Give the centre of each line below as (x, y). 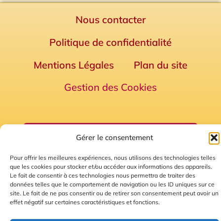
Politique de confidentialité (110, 42)
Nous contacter (110, 20)
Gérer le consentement (114, 137)
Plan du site (161, 65)
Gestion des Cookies (110, 87)
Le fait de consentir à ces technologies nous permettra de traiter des (103, 175)
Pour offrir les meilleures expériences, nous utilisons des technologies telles (113, 158)
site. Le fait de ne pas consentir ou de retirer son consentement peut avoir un (114, 193)
